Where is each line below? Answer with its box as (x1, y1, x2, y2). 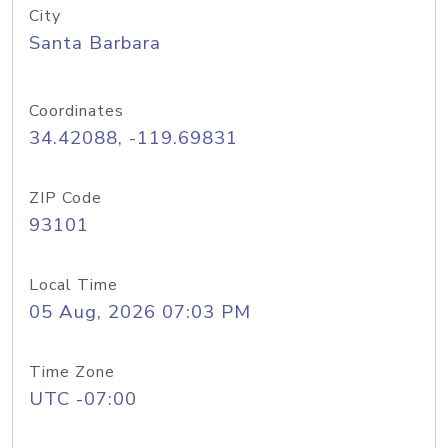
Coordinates (29, 100, 124, 122)
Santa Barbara (29, 30, 161, 56)
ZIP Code (29, 187, 102, 209)
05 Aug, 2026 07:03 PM (29, 299, 251, 325)
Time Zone (29, 361, 115, 383)
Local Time (29, 274, 118, 296)
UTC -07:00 (29, 386, 137, 412)
